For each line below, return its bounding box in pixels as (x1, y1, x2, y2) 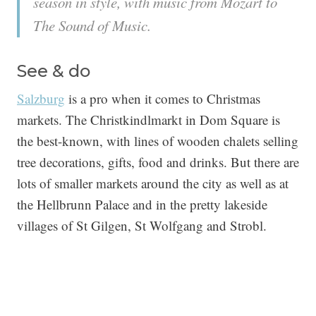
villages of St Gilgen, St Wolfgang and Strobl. (17, 217, 267, 235)
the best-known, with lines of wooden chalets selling (17, 132, 298, 150)
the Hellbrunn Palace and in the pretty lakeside (17, 195, 267, 214)
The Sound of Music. (33, 16, 151, 36)
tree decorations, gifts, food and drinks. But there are (17, 153, 299, 171)
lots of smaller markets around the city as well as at (17, 174, 288, 193)
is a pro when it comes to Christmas (65, 90, 260, 108)
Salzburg (17, 90, 65, 108)
